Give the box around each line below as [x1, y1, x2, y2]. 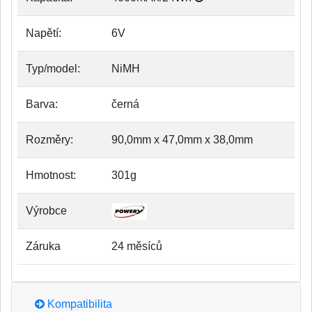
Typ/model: [26, 63, 80, 75]
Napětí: [26, 27, 61, 39]
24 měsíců [111, 240, 162, 252]
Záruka [26, 240, 61, 252]
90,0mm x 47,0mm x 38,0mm [111, 134, 253, 146]
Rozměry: [26, 134, 73, 146]
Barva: [26, 98, 58, 110]
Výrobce [26, 205, 67, 217]
